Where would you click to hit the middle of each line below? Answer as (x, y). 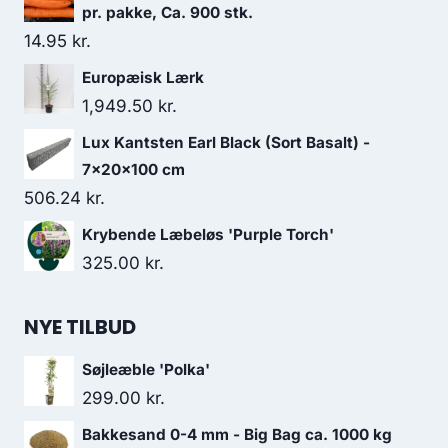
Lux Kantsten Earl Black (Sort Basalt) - (226, 142)
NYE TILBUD (80, 327)
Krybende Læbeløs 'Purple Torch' (208, 234)
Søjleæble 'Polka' (146, 369)
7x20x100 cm (133, 169)
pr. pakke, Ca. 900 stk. (167, 12)
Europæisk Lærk (143, 77)
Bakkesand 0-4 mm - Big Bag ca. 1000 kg (237, 434)
